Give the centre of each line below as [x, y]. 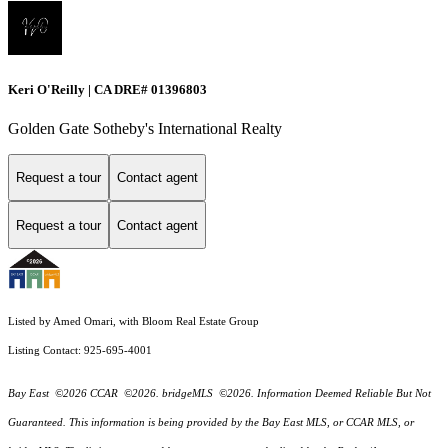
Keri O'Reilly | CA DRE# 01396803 [107, 89]
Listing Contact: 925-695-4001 [81, 351]
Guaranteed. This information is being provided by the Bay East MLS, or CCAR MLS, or [211, 423]
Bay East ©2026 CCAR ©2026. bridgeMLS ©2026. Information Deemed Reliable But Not [219, 394]
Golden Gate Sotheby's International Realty [145, 128]
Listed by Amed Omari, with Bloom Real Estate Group [133, 322]
